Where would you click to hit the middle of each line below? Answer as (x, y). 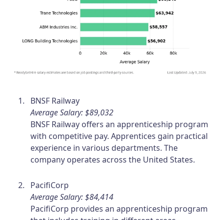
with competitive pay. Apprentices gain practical (119, 136)
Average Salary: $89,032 (72, 112)
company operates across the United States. (113, 159)
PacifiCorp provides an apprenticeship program (119, 208)
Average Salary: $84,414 (72, 197)
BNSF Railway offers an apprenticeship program (120, 124)
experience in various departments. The (104, 148)
